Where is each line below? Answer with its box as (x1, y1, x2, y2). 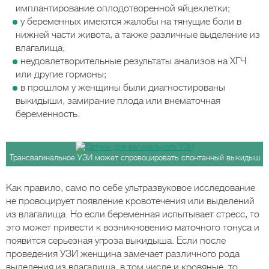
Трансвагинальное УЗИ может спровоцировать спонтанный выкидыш (9, 153, 260, 162)
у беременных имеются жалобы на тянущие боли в (20, 16, 241, 27)
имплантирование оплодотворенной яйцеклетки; (16, 3, 230, 14)
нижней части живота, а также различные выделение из (16, 29, 260, 40)
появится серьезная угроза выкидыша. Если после (6, 235, 226, 246)
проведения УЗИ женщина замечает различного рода (6, 249, 240, 259)
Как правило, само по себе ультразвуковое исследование (6, 183, 255, 193)
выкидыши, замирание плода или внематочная (16, 95, 220, 106)
